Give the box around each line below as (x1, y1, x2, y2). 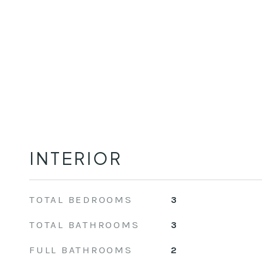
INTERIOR (29, 147, 122, 168)
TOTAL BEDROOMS (29, 194, 133, 205)
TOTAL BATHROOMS (29, 219, 140, 230)
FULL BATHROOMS (29, 244, 133, 256)
